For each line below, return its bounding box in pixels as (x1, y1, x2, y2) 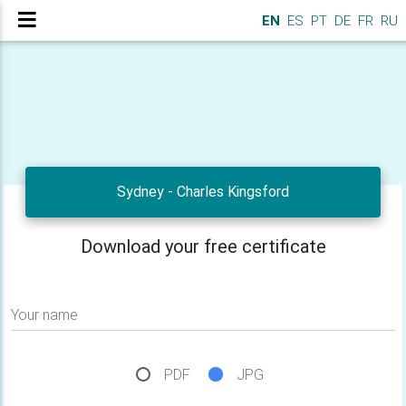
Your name (11, 306, 78, 324)
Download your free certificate (80, 236, 326, 257)
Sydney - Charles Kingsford (117, 183, 289, 200)
